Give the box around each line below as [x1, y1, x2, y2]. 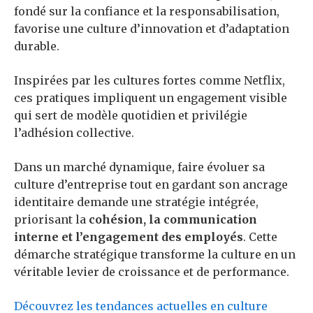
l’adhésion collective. [14, 126, 134, 140]
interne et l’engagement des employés [14, 230, 243, 245]
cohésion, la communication [89, 212, 257, 227]
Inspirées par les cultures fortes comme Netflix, [14, 73, 285, 88]
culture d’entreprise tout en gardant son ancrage [14, 177, 288, 192]
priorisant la [14, 212, 89, 227]
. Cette [243, 230, 277, 245]
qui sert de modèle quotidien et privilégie [14, 108, 247, 123]
